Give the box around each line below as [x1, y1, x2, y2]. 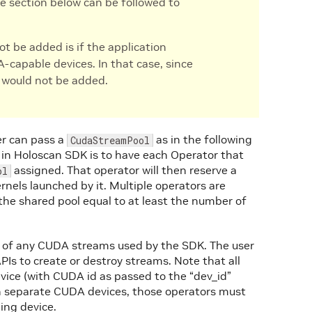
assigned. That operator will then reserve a [11, 163, 237, 177]
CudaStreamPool [70, 134, 150, 147]
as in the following [153, 132, 252, 146]
